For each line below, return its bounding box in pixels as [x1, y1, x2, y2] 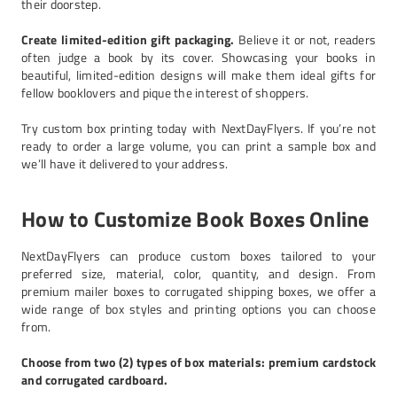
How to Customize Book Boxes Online [21, 203, 370, 235]
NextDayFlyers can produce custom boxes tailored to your [21, 246, 376, 265]
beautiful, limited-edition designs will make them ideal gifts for [21, 66, 376, 84]
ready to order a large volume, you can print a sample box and [21, 136, 376, 155]
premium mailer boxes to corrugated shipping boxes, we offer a [21, 282, 376, 300]
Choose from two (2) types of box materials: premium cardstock [21, 353, 376, 371]
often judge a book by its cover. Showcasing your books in [21, 48, 376, 66]
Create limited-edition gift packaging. [21, 30, 235, 49]
